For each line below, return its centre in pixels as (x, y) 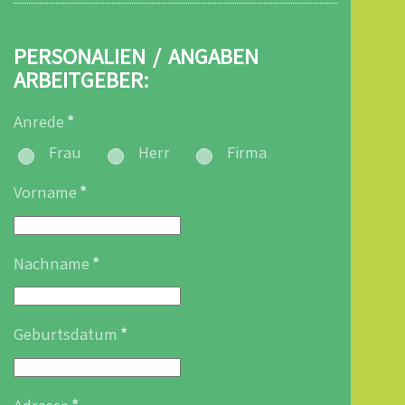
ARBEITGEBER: (81, 80)
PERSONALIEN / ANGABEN (136, 56)
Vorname (45, 193)
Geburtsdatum (66, 334)
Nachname (52, 264)
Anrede (39, 122)
